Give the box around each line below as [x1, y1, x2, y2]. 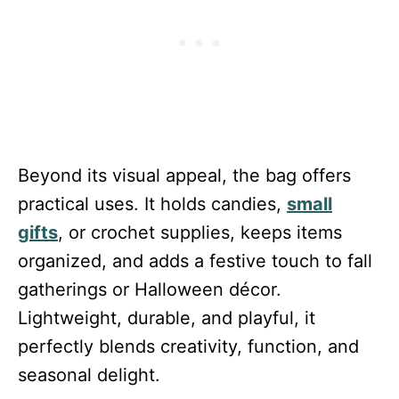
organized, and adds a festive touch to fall [18, 249, 372, 272]
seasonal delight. [18, 363, 160, 386]
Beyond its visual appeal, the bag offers [18, 164, 351, 186]
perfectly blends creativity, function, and [18, 335, 359, 357]
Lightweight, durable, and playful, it [18, 306, 315, 329]
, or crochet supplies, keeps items [58, 221, 342, 243]
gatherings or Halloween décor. [18, 278, 281, 300]
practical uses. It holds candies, [18, 192, 287, 215]
